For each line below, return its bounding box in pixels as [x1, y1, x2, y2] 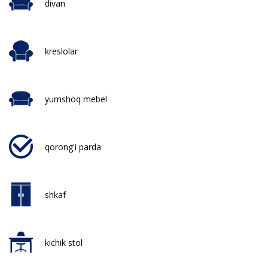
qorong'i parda [45, 141, 101, 153]
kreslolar [45, 45, 78, 57]
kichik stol [45, 236, 83, 248]
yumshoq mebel [45, 93, 107, 105]
